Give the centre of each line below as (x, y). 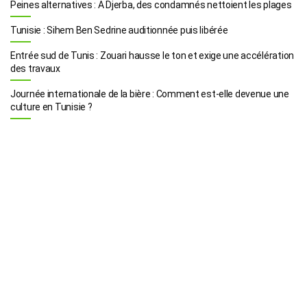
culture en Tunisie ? (51, 107)
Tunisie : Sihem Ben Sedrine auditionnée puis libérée (119, 30)
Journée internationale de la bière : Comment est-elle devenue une (150, 94)
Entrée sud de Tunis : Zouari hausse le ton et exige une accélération (152, 55)
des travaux (35, 68)
